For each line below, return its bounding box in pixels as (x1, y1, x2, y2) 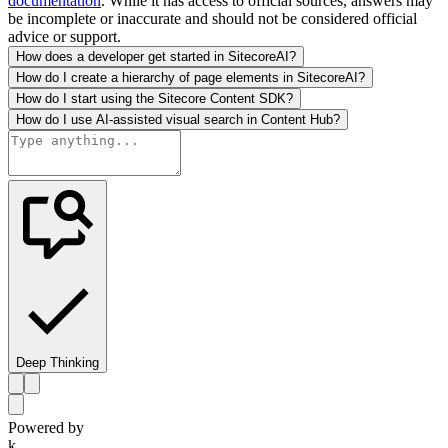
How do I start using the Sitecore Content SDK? (16, 91, 293, 107)
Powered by (8, 419, 84, 437)
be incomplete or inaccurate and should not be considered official (8, 10, 417, 28)
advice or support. (8, 28, 121, 46)
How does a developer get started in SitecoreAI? (16, 49, 296, 65)
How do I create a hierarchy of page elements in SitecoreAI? (16, 70, 365, 86)
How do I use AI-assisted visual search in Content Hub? (16, 112, 340, 128)
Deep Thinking (16, 355, 99, 371)
